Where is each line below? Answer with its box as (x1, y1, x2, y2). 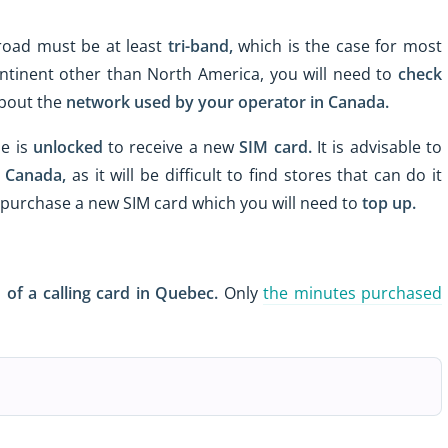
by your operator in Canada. (175, 91, 389, 114)
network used (66, 91, 171, 114)
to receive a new (102, 135, 240, 158)
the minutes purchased (263, 281, 443, 304)
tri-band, (167, 35, 233, 58)
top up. (362, 191, 416, 214)
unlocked (32, 135, 103, 158)
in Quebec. (135, 281, 219, 304)
